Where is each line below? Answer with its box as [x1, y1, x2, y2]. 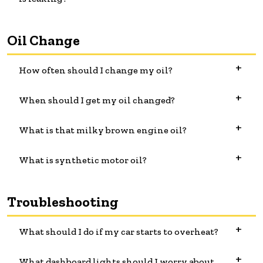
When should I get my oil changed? [19, 95, 175, 106]
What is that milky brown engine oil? [19, 124, 187, 136]
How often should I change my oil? [19, 65, 173, 76]
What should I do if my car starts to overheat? [19, 226, 218, 238]
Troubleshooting [7, 193, 119, 211]
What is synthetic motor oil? [19, 154, 147, 166]
